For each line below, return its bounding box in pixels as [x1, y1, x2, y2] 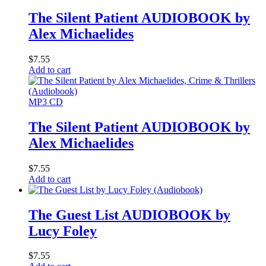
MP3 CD [28, 96, 63, 107]
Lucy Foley [28, 223, 97, 239]
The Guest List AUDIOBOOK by [28, 207, 230, 223]
